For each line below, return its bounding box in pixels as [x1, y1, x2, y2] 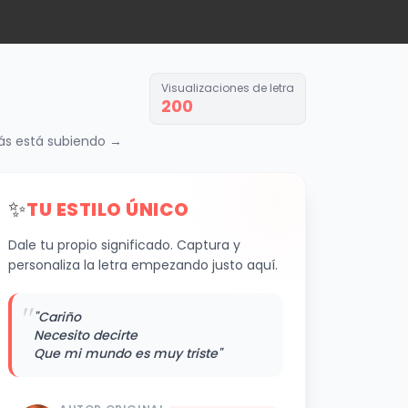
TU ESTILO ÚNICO [26, 197, 189, 222]
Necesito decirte [34, 326, 138, 344]
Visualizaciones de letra [161, 80, 294, 96]
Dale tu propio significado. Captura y [8, 236, 240, 254]
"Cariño [34, 308, 81, 326]
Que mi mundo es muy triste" [34, 344, 222, 362]
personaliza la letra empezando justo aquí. [8, 256, 278, 274]
